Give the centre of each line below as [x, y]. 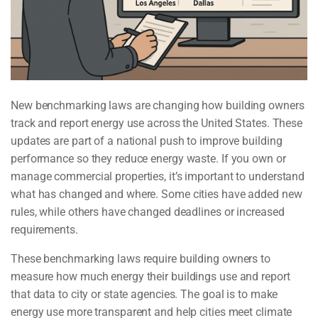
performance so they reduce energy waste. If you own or [148, 159]
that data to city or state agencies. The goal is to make [144, 295]
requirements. [44, 230]
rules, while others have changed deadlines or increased [148, 212]
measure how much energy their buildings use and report [150, 277]
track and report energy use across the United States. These [157, 124]
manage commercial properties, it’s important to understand [158, 177]
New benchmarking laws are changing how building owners [158, 106]
